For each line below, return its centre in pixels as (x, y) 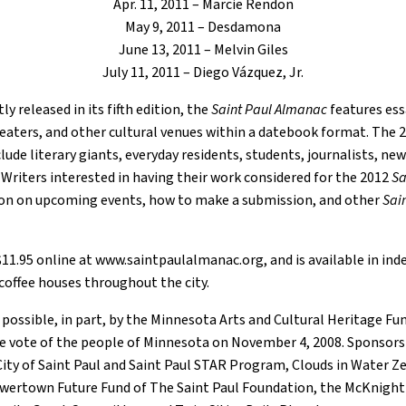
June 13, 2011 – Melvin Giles (203, 50)
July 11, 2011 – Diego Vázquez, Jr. (203, 72)
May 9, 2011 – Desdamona (203, 27)
